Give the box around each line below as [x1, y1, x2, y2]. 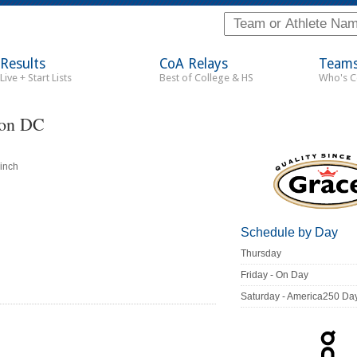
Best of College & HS [159, 72, 253, 84]
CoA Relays [159, 56, 228, 72]
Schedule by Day [241, 226, 339, 240]
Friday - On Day [241, 269, 309, 281]
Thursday [241, 248, 282, 260]
